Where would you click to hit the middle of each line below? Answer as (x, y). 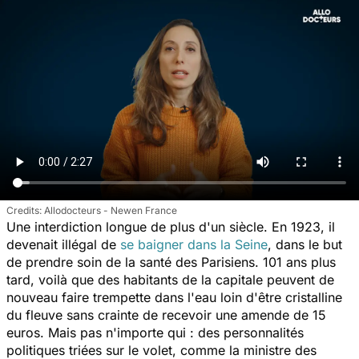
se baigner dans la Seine (194, 244)
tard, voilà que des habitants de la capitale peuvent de (170, 279)
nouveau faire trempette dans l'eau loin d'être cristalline (174, 297)
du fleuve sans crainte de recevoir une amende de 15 (166, 315)
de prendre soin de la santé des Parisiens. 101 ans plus (171, 262)
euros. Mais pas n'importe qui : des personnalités (155, 332)
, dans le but (305, 244)
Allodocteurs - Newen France (111, 210)
